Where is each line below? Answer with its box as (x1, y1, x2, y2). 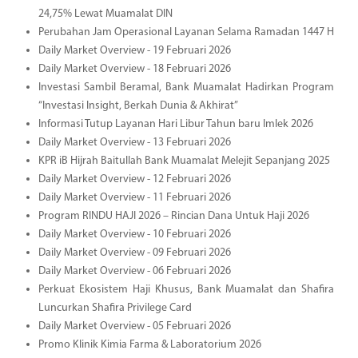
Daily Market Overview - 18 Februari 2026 (38, 62, 231, 75)
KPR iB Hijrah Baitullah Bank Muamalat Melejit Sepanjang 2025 (38, 154, 330, 167)
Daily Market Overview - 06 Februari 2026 (38, 265, 231, 277)
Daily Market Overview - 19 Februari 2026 (38, 44, 231, 57)
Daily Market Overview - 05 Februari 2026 (38, 320, 231, 332)
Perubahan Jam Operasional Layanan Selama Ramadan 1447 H (38, 26, 334, 38)
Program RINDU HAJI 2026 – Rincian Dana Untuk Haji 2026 (38, 209, 309, 222)
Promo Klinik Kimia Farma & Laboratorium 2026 (38, 338, 261, 351)
